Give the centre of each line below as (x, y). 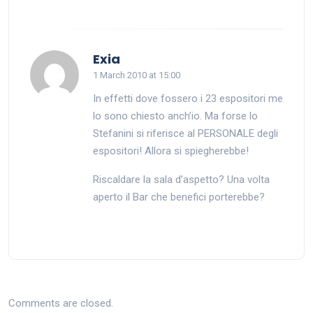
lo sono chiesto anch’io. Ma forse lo (175, 116)
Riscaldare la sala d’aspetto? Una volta (181, 180)
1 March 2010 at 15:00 (137, 75)
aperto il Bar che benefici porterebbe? (179, 197)
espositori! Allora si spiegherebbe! (171, 151)
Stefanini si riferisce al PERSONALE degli (185, 133)
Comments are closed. (61, 303)
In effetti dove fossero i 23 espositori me (188, 99)
